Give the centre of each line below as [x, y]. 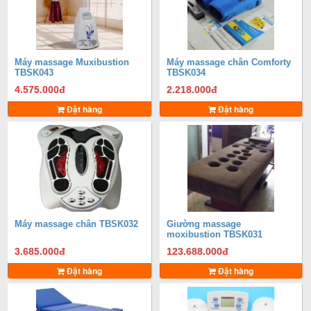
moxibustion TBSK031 [215, 234]
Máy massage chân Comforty [229, 62]
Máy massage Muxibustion [72, 62]
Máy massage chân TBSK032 [77, 224]
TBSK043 [34, 73]
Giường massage [204, 224]
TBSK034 [186, 73]
